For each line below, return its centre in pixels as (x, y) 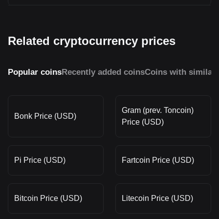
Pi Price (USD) (40, 160)
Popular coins (35, 72)
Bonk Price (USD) (45, 116)
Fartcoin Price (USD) (158, 160)
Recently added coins (103, 72)
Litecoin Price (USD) (157, 198)
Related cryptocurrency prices (92, 41)
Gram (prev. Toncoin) (158, 110)
